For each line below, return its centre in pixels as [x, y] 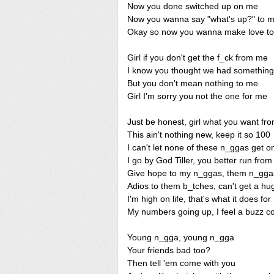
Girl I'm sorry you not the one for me [197, 96]
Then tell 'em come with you [181, 263]
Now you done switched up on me [193, 6]
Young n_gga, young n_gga [181, 237]
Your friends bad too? [169, 250]
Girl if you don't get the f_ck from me [198, 57]
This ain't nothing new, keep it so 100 [199, 135]
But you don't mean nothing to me [193, 83]
